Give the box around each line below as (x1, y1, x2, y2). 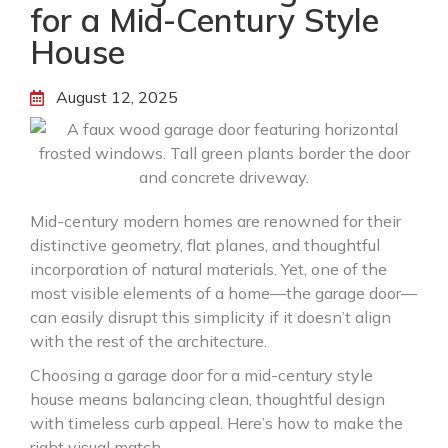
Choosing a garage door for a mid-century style (30, 365, 373, 385)
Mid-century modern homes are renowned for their (30, 211, 401, 231)
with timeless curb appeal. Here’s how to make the (30, 413, 403, 433)
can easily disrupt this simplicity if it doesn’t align (30, 307, 391, 327)
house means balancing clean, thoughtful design (30, 389, 385, 409)
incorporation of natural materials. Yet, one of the (30, 259, 387, 279)
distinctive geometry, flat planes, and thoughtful (30, 235, 380, 255)
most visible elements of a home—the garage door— (30, 283, 417, 303)
